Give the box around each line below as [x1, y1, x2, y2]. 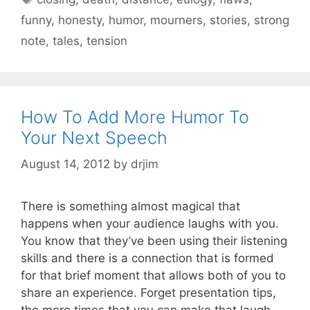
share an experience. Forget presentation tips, [21, 286, 276, 300]
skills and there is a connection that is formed [21, 251, 274, 266]
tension [86, 33, 127, 48]
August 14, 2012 [21, 157, 110, 172]
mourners [150, 12, 203, 27]
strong [254, 12, 289, 27]
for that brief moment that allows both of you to [21, 268, 286, 283]
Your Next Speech [21, 127, 167, 148]
